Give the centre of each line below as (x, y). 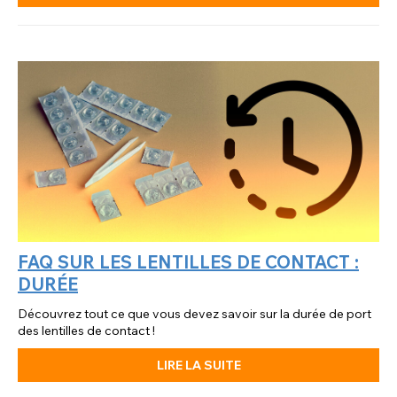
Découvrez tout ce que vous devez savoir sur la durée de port (195, 314)
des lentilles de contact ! (86, 331)
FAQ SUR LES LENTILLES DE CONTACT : (188, 262)
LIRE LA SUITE (198, 366)
